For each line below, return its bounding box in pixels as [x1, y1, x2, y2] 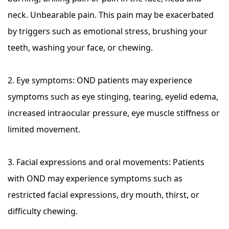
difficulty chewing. [8, 205, 78, 217]
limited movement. [8, 124, 80, 135]
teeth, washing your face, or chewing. [8, 42, 153, 53]
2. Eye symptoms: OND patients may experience [8, 75, 192, 86]
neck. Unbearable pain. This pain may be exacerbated [8, 9, 214, 20]
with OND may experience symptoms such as [8, 173, 182, 184]
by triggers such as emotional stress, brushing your [8, 26, 208, 37]
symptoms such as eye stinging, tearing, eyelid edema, [8, 91, 218, 102]
